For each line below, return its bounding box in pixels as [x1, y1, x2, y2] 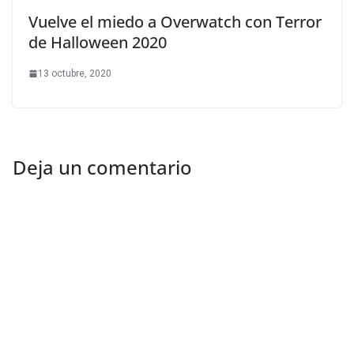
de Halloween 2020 [28, 31, 167, 53]
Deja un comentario [13, 153, 192, 180]
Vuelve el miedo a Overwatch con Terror [28, 10, 322, 32]
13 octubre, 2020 [38, 67, 111, 79]
